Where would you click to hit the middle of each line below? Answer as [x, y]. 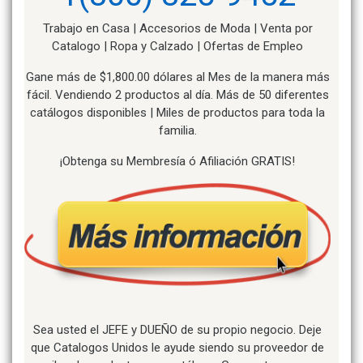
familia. [177, 130]
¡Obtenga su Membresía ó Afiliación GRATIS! [177, 161]
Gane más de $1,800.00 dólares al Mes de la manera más [177, 77]
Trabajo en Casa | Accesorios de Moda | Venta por [177, 28]
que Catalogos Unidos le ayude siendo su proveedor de [177, 347]
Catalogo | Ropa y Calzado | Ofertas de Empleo [177, 46]
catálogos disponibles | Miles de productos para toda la [177, 112]
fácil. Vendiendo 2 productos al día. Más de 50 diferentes [177, 94]
